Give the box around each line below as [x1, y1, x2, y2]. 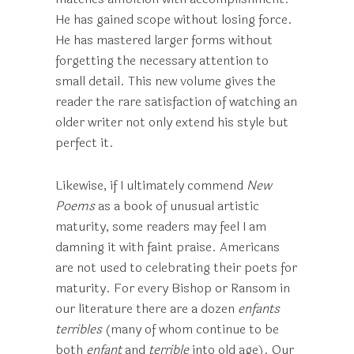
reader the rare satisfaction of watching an [55, 92, 297, 111]
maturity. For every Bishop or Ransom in [55, 278, 290, 298]
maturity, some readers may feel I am [55, 217, 266, 236]
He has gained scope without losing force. [55, 9, 292, 29]
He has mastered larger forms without [55, 30, 273, 50]
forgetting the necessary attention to [55, 51, 269, 70]
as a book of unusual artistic [95, 196, 259, 216]
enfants [238, 299, 280, 318]
